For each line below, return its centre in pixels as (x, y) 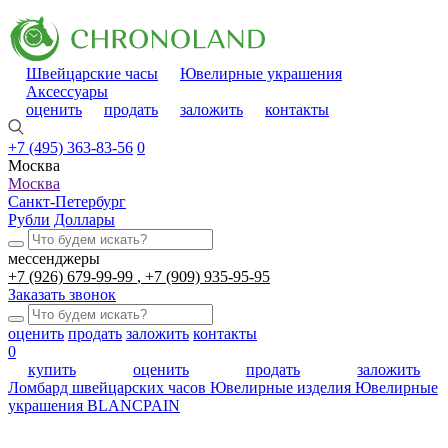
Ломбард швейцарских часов (109, 387)
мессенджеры (54, 258)
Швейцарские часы (92, 73)
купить (51, 369)
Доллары (84, 219)
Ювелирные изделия (282, 387)
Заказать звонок (62, 294)
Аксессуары (67, 91)
